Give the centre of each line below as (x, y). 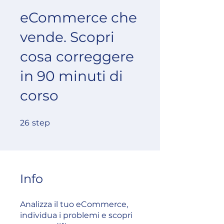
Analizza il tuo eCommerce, (74, 204)
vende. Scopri (67, 37)
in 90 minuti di (71, 76)
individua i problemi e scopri (76, 215)
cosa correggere (77, 56)
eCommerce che (78, 17)
